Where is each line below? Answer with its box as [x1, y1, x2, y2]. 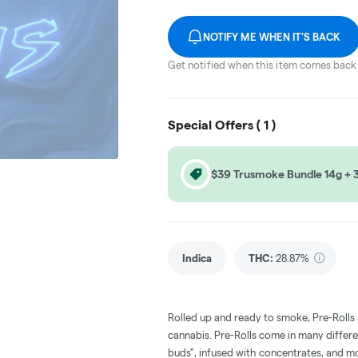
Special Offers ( [168, 117, 264, 132]
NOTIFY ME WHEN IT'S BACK [203, 30, 341, 42]
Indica [182, 252, 212, 264]
